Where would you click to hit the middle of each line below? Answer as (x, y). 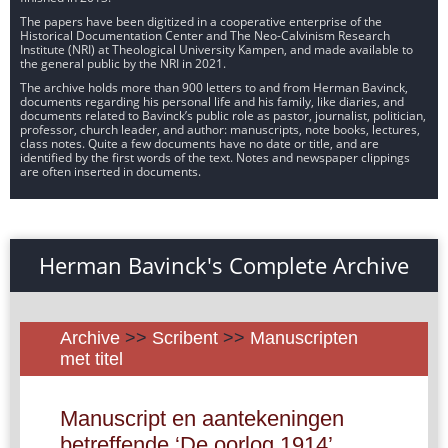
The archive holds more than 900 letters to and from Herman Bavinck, (214, 87)
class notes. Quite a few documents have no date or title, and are (199, 143)
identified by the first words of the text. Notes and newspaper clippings (215, 157)
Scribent (185, 337)
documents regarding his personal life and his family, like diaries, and (212, 101)
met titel (91, 358)
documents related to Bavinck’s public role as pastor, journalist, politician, (223, 115)
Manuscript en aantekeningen (202, 418)
